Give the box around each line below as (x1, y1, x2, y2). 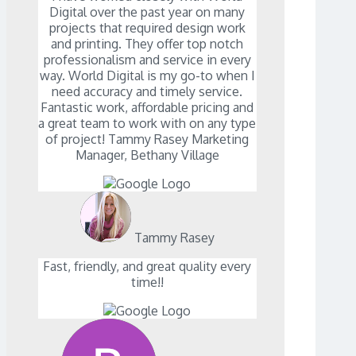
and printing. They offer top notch (51, 36, 244, 52)
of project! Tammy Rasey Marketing (45, 131, 250, 148)
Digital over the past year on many (49, 4, 246, 21)
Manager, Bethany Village (75, 147, 219, 164)
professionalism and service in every (43, 52, 251, 68)
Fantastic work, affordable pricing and (41, 99, 254, 116)
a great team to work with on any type (38, 115, 257, 132)
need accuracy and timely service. (52, 83, 243, 100)
